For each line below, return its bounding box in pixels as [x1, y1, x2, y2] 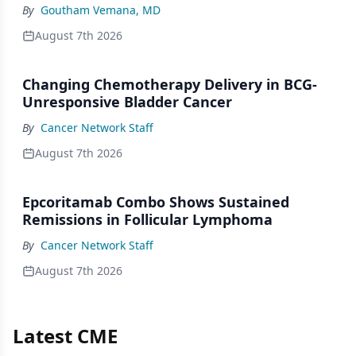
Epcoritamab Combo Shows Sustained [22, 192, 289, 211]
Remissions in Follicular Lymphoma [22, 209, 273, 229]
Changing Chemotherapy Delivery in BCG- [22, 74, 317, 94]
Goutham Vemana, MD [41, 2, 161, 17]
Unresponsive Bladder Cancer [22, 91, 232, 111]
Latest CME [13, 322, 118, 349]
